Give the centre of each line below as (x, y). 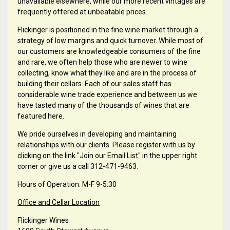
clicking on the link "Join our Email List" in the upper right (107, 156)
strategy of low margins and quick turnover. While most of (110, 41)
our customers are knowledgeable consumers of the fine (109, 52)
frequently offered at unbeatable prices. (83, 12)
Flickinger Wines (43, 221)
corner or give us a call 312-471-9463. (79, 167)
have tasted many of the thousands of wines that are (103, 106)
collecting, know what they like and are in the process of (107, 73)
